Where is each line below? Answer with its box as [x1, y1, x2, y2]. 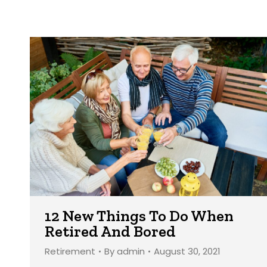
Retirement [45, 245, 95, 258]
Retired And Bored [45, 222, 176, 241]
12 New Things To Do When [45, 206, 234, 226]
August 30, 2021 [154, 245, 221, 258]
